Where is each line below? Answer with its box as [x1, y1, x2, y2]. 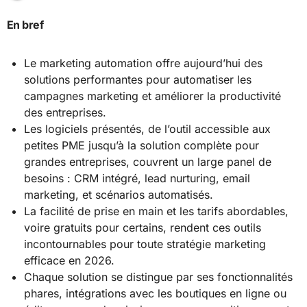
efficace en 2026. [24, 254, 115, 268]
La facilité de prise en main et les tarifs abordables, [24, 204, 289, 219]
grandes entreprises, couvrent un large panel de [24, 155, 272, 169]
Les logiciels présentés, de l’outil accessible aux [24, 122, 271, 136]
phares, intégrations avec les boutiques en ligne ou [24, 286, 287, 301]
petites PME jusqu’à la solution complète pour [24, 138, 260, 153]
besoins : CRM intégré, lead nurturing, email [24, 171, 251, 186]
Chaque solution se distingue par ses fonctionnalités [24, 270, 293, 284]
